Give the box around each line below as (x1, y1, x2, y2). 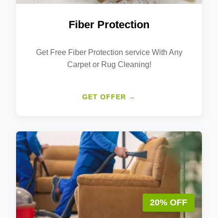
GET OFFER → (82, 92, 136, 101)
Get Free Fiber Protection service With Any (36, 48, 182, 56)
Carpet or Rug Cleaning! (67, 60, 151, 69)
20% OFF (150, 197, 187, 207)
